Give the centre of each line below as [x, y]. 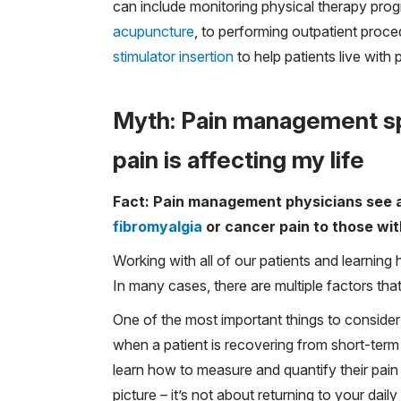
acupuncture [154, 31]
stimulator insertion [173, 56]
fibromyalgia [158, 226]
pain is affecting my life [239, 159]
